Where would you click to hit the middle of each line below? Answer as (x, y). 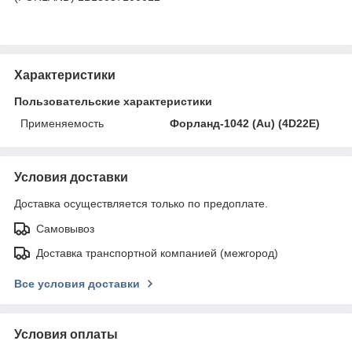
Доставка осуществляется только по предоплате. (141, 203)
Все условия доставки (77, 283)
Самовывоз (65, 228)
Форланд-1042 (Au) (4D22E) (245, 123)
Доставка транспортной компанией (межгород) (157, 253)
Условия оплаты (66, 334)
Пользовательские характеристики (113, 101)
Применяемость (62, 123)
